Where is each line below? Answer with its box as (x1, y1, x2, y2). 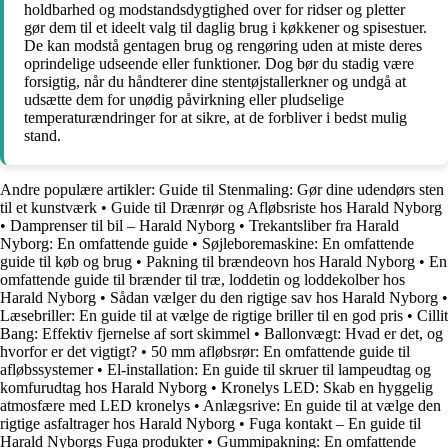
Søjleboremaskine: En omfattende (202, 234, 414, 252)
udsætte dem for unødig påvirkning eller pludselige (24, 90, 344, 108)
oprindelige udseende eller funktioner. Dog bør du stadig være (24, 54, 414, 72)
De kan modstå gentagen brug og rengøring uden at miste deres (24, 36, 422, 54)
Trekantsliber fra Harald (249, 216, 399, 234)
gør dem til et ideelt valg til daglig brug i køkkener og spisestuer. (24, 18, 427, 36)
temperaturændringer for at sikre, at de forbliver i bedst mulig (24, 108, 407, 126)
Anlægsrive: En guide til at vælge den (203, 396, 441, 414)
